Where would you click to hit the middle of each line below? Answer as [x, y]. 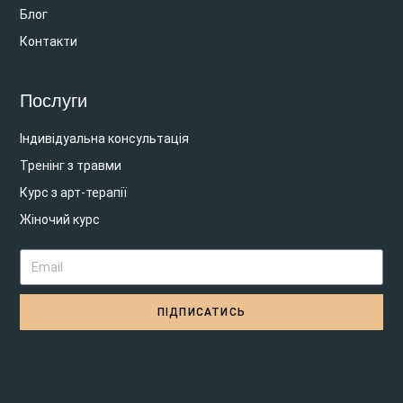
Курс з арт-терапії [74, 193]
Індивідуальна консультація [105, 139]
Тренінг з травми [71, 166]
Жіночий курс [60, 220]
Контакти [49, 41]
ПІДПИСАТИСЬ [201, 313]
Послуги [54, 101]
